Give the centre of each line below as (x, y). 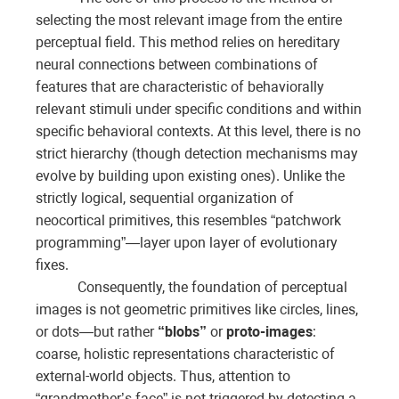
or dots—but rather (97, 332)
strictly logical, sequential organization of (165, 199)
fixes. (52, 265)
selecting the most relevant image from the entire (189, 20)
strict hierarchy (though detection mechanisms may (197, 154)
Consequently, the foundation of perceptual (213, 288)
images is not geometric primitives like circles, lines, (197, 310)
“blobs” (182, 332)
